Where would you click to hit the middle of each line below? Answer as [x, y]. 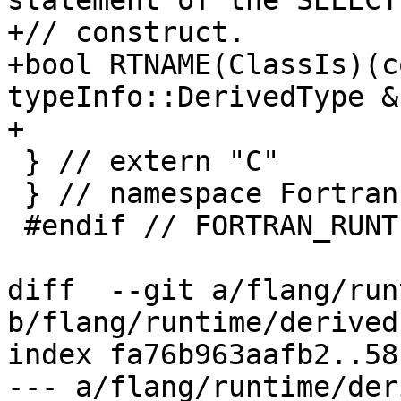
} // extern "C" [16, 162]
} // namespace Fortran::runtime [16, 194]
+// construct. [126, 33]
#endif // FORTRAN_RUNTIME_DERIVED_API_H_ [16, 226]
